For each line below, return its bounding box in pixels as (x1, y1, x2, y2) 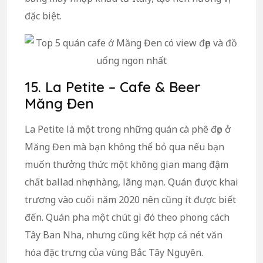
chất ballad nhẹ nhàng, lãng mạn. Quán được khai (25, 175, 238, 188)
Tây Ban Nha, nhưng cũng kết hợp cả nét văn (25, 228, 222, 241)
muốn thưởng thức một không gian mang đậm (25, 157, 228, 171)
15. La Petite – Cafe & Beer (25, 77, 201, 96)
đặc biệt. (25, 9, 62, 22)
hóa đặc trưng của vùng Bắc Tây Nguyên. (25, 245, 203, 259)
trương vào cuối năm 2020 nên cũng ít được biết (25, 193, 236, 206)
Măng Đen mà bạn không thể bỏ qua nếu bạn (25, 140, 224, 153)
